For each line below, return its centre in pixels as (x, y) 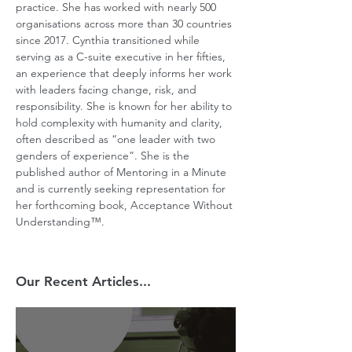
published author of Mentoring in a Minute (123, 172)
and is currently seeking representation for (122, 189)
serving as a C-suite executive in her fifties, (122, 57)
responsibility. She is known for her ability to (125, 106)
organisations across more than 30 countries (125, 24)
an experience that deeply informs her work (125, 73)
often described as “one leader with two (117, 139)
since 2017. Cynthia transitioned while (109, 40)
